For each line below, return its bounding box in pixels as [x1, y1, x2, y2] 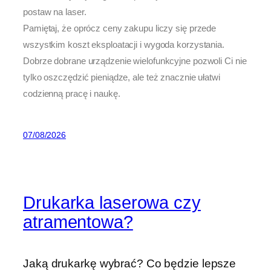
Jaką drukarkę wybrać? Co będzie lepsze [23, 256, 237, 270]
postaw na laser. [23, 6, 87, 17]
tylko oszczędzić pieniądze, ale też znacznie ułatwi [23, 71, 220, 82]
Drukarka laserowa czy [23, 193, 201, 213]
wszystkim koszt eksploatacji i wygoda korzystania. [23, 39, 224, 50]
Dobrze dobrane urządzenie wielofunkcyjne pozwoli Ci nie [23, 55, 247, 66]
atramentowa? [23, 212, 133, 232]
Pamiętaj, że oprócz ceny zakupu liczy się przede [23, 22, 217, 33]
